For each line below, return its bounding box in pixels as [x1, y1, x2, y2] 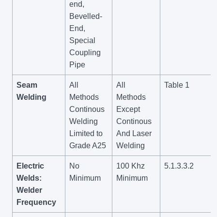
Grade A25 [69, 141, 106, 150]
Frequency [16, 198, 56, 206]
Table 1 [164, 80, 189, 89]
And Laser [116, 129, 152, 138]
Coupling [69, 48, 101, 57]
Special [69, 36, 95, 45]
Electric [16, 161, 44, 170]
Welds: [16, 173, 42, 182]
